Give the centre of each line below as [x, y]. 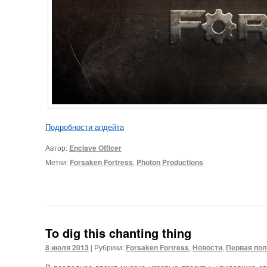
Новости [207, 248]
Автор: [57, 148]
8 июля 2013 [67, 248]
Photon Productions [170, 162]
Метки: [57, 162]
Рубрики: [109, 247]
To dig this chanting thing [118, 233]
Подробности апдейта [85, 126]
